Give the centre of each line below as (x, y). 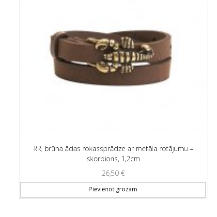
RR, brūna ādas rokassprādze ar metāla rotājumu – (113, 148)
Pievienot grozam (113, 189)
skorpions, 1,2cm (113, 159)
